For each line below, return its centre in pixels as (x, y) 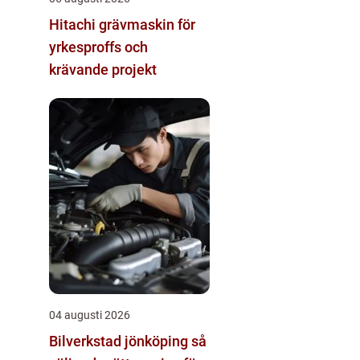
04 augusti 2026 (90, 315)
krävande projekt (103, 69)
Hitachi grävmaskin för (122, 24)
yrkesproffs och (98, 47)
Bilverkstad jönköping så (120, 341)
